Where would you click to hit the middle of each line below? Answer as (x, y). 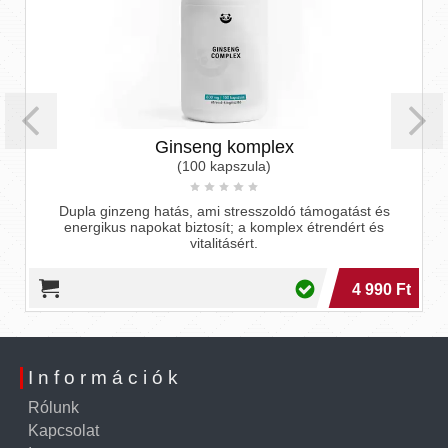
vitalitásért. (224, 243)
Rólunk (53, 408)
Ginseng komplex (224, 147)
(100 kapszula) (224, 166)
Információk (105, 378)
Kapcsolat (63, 431)
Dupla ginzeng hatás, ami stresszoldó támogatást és (224, 211)
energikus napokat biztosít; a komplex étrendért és (224, 227)
